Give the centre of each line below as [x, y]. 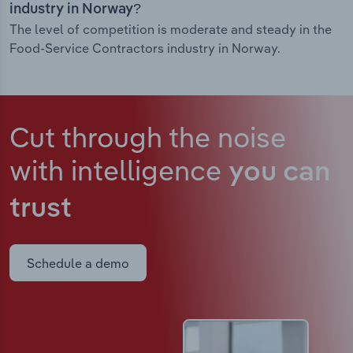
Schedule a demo [78, 263]
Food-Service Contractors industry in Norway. [145, 48]
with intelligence [119, 170]
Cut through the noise [148, 137]
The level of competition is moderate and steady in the [171, 30]
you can [279, 173]
